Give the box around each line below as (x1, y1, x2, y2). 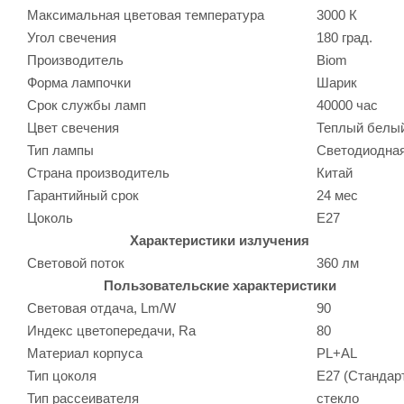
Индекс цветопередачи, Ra (27, 322, 196, 338)
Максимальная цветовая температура (27, 6, 264, 23)
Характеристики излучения (130, 232, 309, 248)
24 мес (317, 187, 358, 203)
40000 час (317, 96, 378, 113)
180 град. (317, 29, 372, 45)
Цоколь (27, 209, 73, 225)
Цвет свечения (27, 119, 119, 135)
